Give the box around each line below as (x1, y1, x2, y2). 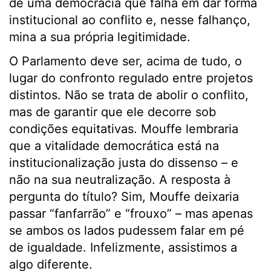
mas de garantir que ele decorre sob (9, 105, 216, 120)
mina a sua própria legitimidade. (9, 30, 191, 45)
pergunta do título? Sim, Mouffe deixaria (9, 189, 239, 204)
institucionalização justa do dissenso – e (9, 155, 238, 171)
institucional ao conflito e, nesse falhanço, (9, 13, 250, 28)
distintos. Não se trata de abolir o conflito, (9, 88, 249, 103)
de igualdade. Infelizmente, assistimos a (9, 240, 237, 255)
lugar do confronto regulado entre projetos (9, 71, 253, 86)
